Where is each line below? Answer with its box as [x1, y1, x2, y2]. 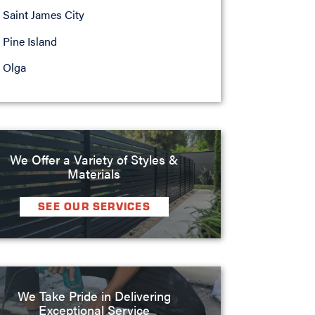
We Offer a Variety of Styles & [9, 150, 179, 168]
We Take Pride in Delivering [17, 285, 171, 304]
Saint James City [2, 6, 84, 22]
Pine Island [2, 32, 57, 49]
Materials [67, 164, 121, 182]
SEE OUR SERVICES [38, 198, 150, 213]
